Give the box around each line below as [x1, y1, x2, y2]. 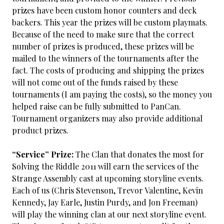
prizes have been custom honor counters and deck [12, 5, 196, 15]
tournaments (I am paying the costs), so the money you [12, 89, 212, 99]
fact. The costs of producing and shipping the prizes [12, 65, 204, 75]
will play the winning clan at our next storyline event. [12, 209, 206, 219]
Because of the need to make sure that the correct [12, 29, 194, 39]
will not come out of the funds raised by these [12, 77, 178, 87]
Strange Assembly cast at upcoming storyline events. [12, 173, 203, 183]
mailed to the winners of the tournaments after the [12, 53, 198, 63]
